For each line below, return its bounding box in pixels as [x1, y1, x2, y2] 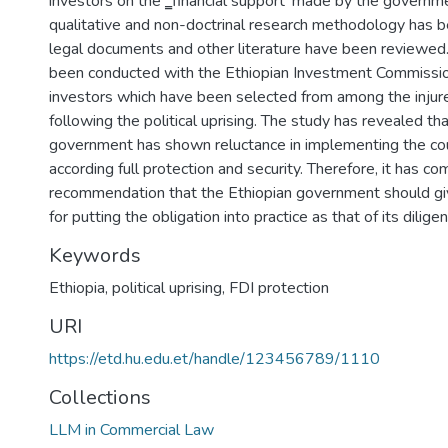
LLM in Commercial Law [49, 419, 214, 441]
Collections [49, 384, 151, 411]
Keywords [49, 242, 141, 269]
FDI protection [229, 277, 329, 299]
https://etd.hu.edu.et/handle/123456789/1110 [49, 348, 380, 370]
